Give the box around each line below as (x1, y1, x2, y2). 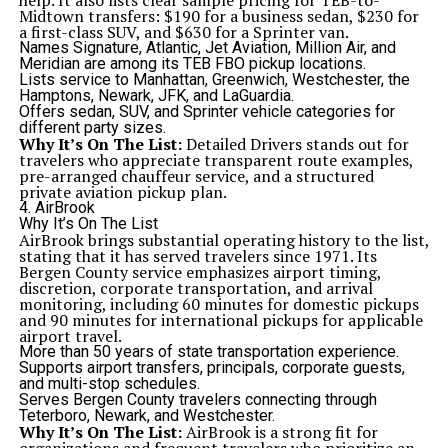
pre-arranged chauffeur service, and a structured (18, 165, 374, 187)
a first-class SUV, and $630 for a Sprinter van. (18, 21, 349, 43)
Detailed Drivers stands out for (181, 133, 409, 155)
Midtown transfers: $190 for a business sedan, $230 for (18, 5, 419, 27)
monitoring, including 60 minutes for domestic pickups (18, 293, 419, 315)
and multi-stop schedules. (18, 374, 200, 393)
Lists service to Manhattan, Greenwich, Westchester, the (18, 70, 410, 89)
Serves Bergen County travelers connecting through (18, 390, 377, 409)
